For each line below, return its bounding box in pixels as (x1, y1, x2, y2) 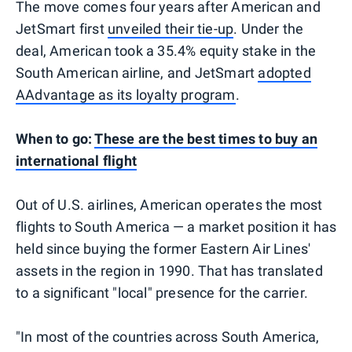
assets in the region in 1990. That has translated (16, 262, 323, 279)
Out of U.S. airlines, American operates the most (16, 196, 323, 213)
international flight (16, 152, 137, 169)
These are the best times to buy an (94, 130, 318, 147)
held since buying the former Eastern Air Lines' (16, 240, 311, 257)
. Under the (233, 20, 304, 37)
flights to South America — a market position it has (16, 218, 337, 235)
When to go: (16, 130, 95, 147)
